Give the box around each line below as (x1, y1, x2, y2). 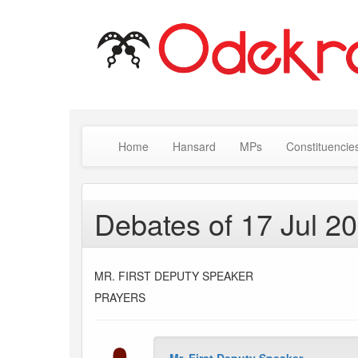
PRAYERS (94, 289, 145, 306)
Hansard (173, 138, 216, 155)
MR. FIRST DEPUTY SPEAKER (94, 268, 253, 284)
